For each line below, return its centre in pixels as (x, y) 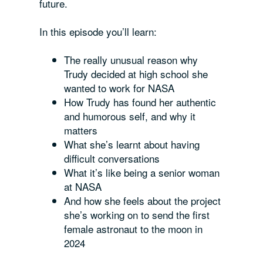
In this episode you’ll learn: (98, 32)
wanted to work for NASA (119, 88)
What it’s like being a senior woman (142, 173)
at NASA (83, 187)
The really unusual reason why (131, 60)
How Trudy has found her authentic (140, 102)
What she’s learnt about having (132, 144)
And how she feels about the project (143, 201)
